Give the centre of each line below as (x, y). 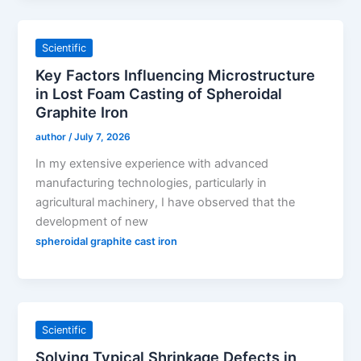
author (52, 137)
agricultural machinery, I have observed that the (166, 203)
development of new (92, 222)
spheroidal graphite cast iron (107, 242)
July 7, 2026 (103, 137)
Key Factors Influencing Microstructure (176, 75)
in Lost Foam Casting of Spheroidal (159, 94)
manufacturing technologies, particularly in (151, 183)
